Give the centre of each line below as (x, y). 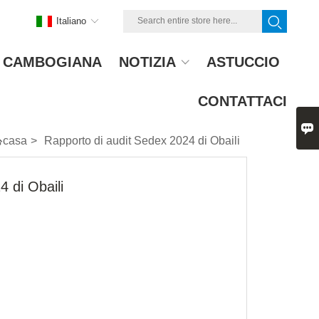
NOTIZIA (147, 62)
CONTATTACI (242, 101)
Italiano (71, 21)
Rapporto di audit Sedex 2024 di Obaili (142, 141)
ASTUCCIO (243, 62)
